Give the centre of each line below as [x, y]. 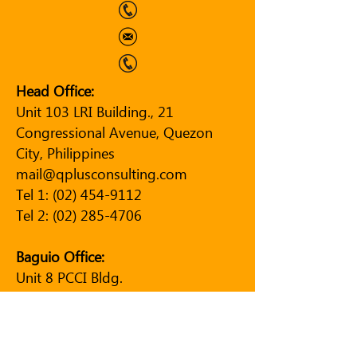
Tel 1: [34, 194]
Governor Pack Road [80, 298]
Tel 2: [34, 215]
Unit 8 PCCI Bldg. [69, 277]
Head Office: [55, 90]
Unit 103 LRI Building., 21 [95, 111]
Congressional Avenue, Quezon [114, 132]
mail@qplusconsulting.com [102, 173]
